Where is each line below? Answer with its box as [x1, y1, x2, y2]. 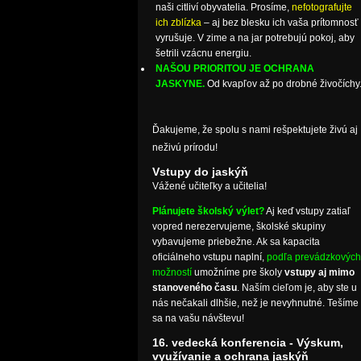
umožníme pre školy [191, 267, 284, 279]
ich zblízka [155, 17, 201, 29]
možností [151, 267, 192, 279]
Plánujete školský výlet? [151, 205, 264, 218]
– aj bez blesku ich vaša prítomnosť [201, 17, 359, 29]
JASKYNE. [155, 78, 205, 90]
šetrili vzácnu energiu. [155, 48, 251, 60]
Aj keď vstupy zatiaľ [265, 205, 351, 218]
